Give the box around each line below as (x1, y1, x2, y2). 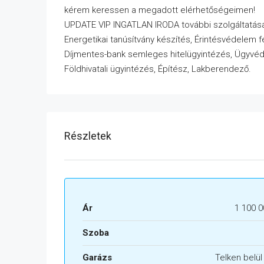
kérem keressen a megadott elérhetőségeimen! (64, 5, 255, 16)
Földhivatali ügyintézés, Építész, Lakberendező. (64, 64, 251, 75)
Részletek (64, 130, 111, 143)
